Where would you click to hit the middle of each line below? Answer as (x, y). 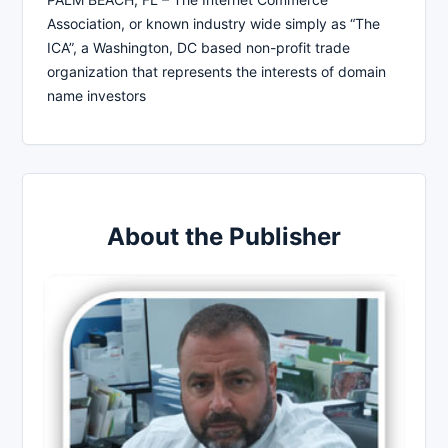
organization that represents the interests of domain (216, 71)
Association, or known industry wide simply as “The (213, 23)
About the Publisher (224, 236)
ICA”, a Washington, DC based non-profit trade (198, 47)
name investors (96, 95)
